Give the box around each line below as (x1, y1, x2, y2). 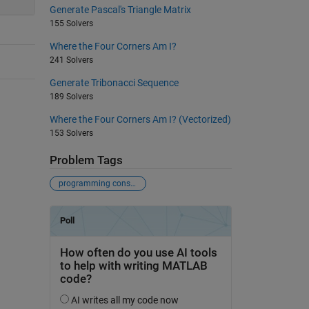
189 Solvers (49, 91, 93, 101)
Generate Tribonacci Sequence (49, 77, 179, 88)
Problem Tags (49, 153, 123, 167)
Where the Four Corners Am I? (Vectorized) (49, 113, 231, 125)
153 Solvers (49, 128, 93, 138)
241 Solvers (49, 54, 93, 65)
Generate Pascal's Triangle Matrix (49, 3, 191, 15)
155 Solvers (49, 18, 93, 28)
